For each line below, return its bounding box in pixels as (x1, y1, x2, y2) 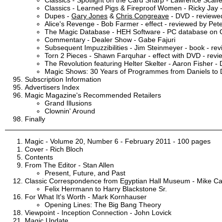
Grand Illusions (45, 99, 92, 107)
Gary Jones (71, 11, 108, 20)
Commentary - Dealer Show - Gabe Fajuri (45, 35, 175, 44)
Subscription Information (25, 75, 101, 83)
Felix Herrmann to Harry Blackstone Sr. (45, 184, 167, 193)
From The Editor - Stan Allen (25, 161, 114, 169)
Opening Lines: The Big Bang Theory (45, 200, 161, 209)
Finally (25, 114, 45, 123)
